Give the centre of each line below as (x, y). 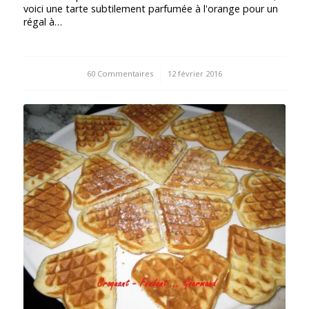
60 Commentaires (120, 73)
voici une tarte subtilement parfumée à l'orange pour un (150, 8)
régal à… (42, 21)
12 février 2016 (195, 73)
